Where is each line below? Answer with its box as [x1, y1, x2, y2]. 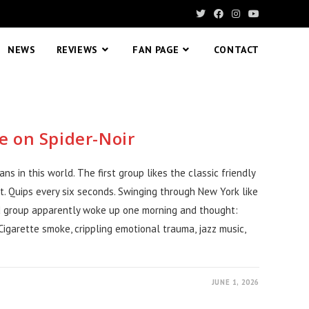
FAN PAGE [132, 43, 179, 56]
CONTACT [213, 43, 259, 56]
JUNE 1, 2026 [211, 277, 259, 287]
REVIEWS [56, 43, 98, 56]
